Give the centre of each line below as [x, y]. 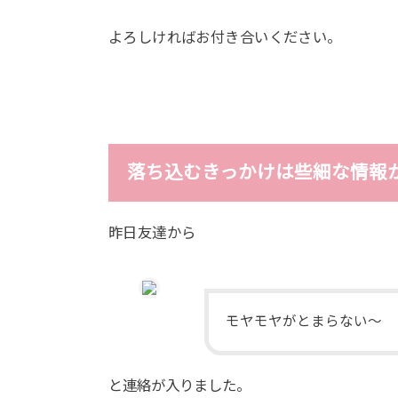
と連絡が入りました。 [179, 386]
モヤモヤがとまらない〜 [304, 322]
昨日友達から [152, 232]
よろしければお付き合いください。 [225, 37]
